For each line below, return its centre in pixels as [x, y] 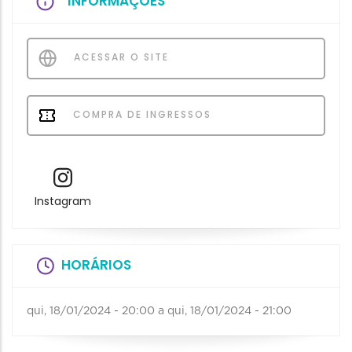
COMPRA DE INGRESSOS [140, 114]
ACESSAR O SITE [119, 57]
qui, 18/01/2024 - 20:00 [91, 312]
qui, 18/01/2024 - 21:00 [229, 312]
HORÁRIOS [96, 265]
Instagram [62, 202]
